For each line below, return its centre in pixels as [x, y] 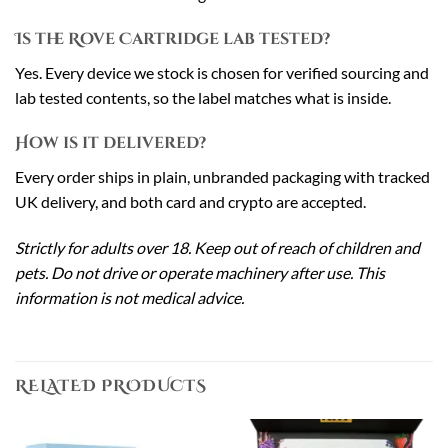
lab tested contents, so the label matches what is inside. [203, 98]
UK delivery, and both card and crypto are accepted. [190, 201]
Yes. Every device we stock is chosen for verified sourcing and [222, 73]
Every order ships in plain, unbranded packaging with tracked [222, 176]
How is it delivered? [110, 142]
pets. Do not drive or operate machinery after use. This [200, 272]
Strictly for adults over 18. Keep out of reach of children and [217, 247]
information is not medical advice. [129, 297]
